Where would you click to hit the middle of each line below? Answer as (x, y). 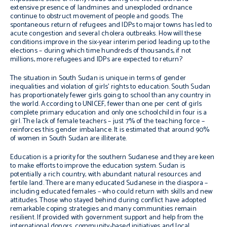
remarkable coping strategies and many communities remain (103, 209)
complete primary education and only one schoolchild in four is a (109, 113)
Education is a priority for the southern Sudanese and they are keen (112, 157)
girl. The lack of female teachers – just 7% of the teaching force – (108, 121)
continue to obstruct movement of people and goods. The (97, 16)
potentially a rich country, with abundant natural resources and (106, 175)
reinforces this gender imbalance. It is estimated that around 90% (110, 130)
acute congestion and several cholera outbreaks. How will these (106, 34)
